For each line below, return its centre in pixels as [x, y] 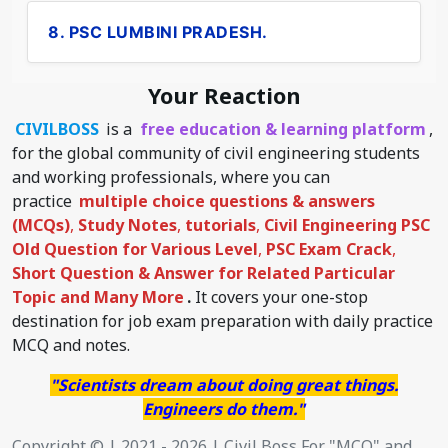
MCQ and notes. [71, 345]
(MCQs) [41, 225]
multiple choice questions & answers [227, 201]
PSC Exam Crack [329, 249]
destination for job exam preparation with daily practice [222, 321]
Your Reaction [224, 95]
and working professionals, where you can [171, 177]
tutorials [220, 225]
